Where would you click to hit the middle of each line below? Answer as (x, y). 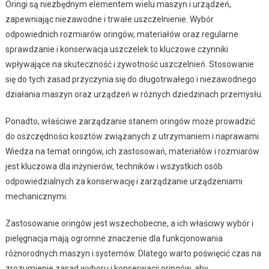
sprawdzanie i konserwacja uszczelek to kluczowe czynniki (116, 49)
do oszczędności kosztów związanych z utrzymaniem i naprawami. (133, 136)
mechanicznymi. (36, 196)
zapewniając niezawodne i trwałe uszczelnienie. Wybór (109, 19)
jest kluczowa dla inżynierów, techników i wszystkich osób (114, 166)
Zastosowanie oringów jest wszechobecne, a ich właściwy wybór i (129, 223)
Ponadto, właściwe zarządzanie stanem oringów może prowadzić (130, 121)
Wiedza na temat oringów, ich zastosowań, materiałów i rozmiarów (132, 151)
